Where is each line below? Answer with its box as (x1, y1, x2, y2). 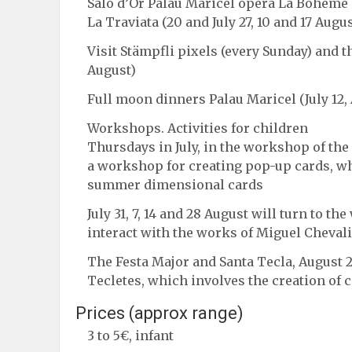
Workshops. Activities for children (87, 119, 308, 136)
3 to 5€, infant (87, 327, 174, 343)
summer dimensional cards (87, 176, 263, 192)
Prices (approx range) (75, 302, 244, 323)
